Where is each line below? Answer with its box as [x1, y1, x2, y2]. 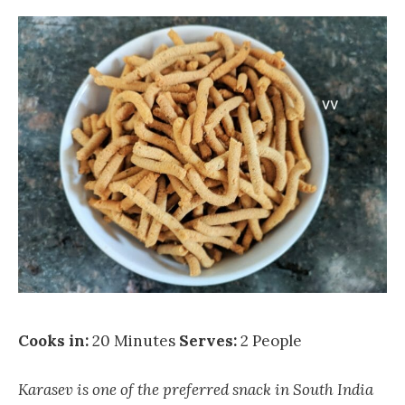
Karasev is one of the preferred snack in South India [18, 380, 373, 400]
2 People [240, 331, 302, 352]
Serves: [179, 331, 240, 352]
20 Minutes [92, 331, 179, 352]
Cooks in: [18, 331, 92, 352]
